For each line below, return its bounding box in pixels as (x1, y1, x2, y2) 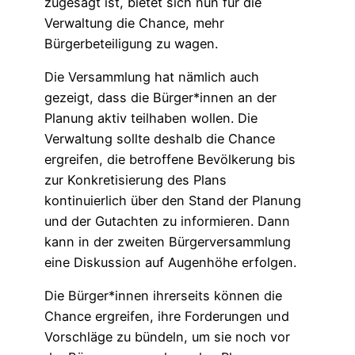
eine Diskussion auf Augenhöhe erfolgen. (44, 254, 296, 271)
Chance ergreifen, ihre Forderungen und (44, 308, 289, 325)
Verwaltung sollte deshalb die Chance (44, 131, 275, 147)
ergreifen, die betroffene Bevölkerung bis (44, 151, 296, 168)
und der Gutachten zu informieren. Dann (44, 213, 290, 230)
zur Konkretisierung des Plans (44, 172, 227, 189)
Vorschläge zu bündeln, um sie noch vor (44, 329, 290, 345)
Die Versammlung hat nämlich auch (44, 69, 259, 86)
